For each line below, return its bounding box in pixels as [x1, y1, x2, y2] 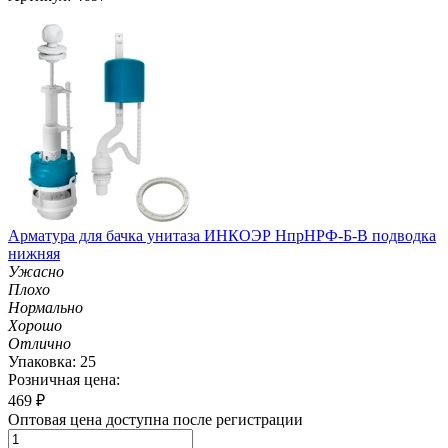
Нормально [8, 298, 83, 316]
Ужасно [8, 262, 64, 280]
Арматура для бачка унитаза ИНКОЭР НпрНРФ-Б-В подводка [8, 226, 436, 244]
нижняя [8, 244, 60, 262]
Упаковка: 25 [8, 352, 96, 370]
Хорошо [8, 316, 62, 334]
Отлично [8, 334, 71, 352]
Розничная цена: [8, 370, 120, 388]
